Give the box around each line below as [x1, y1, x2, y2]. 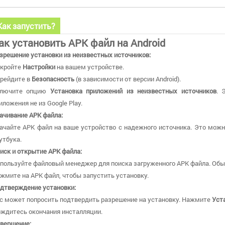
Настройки [23, 62, 55, 71]
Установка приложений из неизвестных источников [50, 86, 216, 95]
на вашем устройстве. [55, 62, 124, 71]
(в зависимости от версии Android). [74, 74, 181, 83]
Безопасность [32, 74, 74, 83]
